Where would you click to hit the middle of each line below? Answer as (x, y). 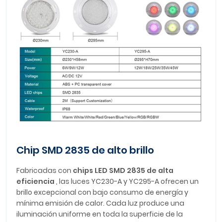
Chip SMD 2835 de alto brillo (85, 150)
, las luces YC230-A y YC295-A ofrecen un (127, 182)
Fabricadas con (45, 171)
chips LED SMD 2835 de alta (123, 171)
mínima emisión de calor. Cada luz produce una (100, 203)
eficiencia (35, 182)
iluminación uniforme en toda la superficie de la (100, 214)
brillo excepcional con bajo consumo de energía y (102, 193)
